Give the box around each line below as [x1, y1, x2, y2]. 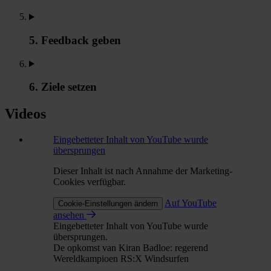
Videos [5, 106, 46, 122]
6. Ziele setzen [29, 80, 97, 94]
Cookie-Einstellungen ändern [58, 199, 158, 209]
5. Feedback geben [29, 34, 121, 47]
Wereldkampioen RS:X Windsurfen [53, 253, 189, 264]
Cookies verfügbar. [53, 177, 126, 188]
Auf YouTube [165, 198, 217, 209]
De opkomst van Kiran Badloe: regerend [53, 243, 208, 253]
